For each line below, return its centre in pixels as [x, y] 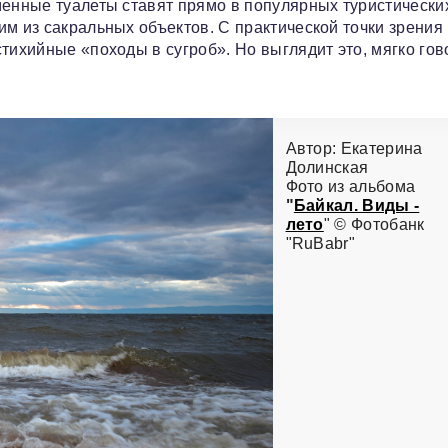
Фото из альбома [350, 186]
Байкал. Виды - [356, 205]
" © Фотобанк [374, 224]
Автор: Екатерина [354, 148]
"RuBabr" [320, 243]
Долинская [327, 167]
